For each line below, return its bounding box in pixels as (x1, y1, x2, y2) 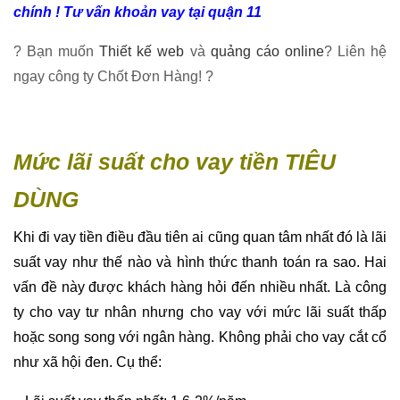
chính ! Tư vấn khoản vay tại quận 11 (13, 4, 265, 21)
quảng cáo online (210, 44, 324, 60)
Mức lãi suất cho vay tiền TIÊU (13, 149, 336, 175)
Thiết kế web (99, 44, 185, 60)
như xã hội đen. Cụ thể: (13, 354, 162, 371)
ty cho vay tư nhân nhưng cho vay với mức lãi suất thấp (13, 304, 387, 321)
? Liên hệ (323, 44, 387, 60)
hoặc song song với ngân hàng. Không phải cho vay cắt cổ (13, 329, 387, 346)
